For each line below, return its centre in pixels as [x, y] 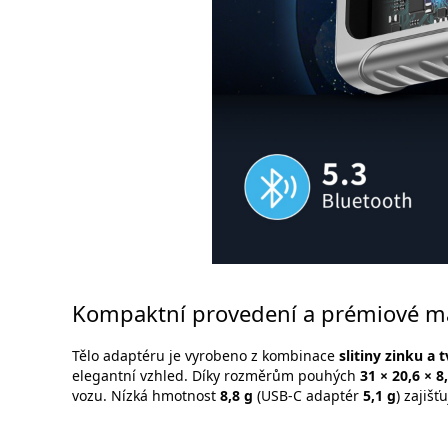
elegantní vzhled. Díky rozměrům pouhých [216, 376]
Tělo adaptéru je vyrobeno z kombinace [205, 356]
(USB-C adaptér [308, 396]
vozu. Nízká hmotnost [146, 396]
